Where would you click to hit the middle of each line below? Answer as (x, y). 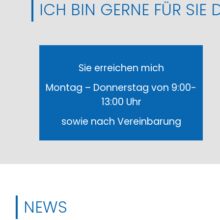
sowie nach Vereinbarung (121, 122)
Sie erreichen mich (121, 68)
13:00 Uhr (121, 102)
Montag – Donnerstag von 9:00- (121, 88)
